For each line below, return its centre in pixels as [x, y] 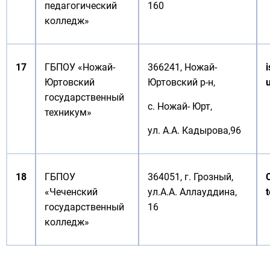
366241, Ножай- [182, 67]
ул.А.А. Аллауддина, [192, 192]
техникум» [68, 112]
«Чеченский [71, 192]
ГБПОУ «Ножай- [80, 67]
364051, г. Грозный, [190, 177]
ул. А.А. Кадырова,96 [194, 130]
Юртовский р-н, [181, 82]
